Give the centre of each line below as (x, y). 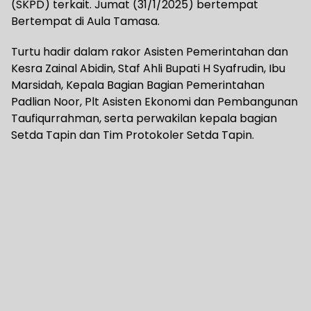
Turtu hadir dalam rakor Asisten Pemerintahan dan (150, 52)
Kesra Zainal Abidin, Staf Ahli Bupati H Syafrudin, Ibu (148, 69)
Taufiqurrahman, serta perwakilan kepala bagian (144, 119)
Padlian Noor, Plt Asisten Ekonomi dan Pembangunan (154, 102)
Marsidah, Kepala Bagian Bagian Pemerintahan (138, 85)
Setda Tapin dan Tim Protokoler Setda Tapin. (133, 135)
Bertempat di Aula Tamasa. (85, 22)
